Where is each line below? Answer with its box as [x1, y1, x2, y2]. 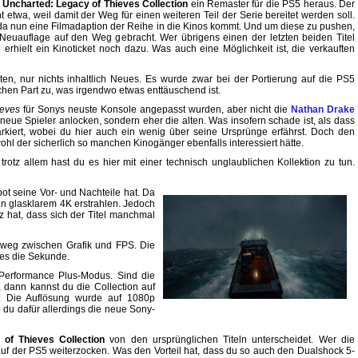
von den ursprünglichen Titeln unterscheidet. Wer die [109, 334, 356, 346]
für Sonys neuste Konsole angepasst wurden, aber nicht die [22, 104, 291, 116]
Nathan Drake [290, 104, 356, 116]
